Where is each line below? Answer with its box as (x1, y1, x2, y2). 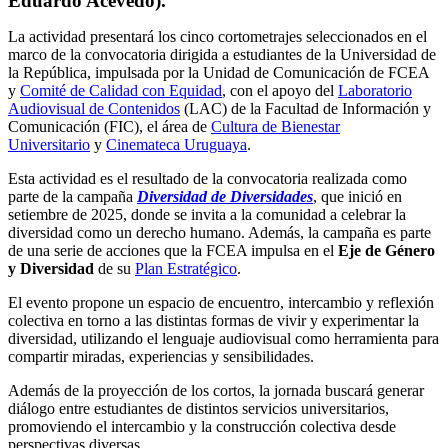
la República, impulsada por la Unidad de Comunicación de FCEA (8, 63, 429, 81)
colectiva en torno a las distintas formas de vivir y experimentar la (8, 311, 419, 329)
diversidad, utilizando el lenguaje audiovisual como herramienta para (8, 329, 439, 347)
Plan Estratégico (135, 259, 237, 277)
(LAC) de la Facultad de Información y (180, 99, 431, 117)
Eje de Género (338, 241, 435, 259)
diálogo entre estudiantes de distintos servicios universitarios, (8, 399, 389, 417)
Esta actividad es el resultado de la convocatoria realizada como (8, 169, 407, 187)
